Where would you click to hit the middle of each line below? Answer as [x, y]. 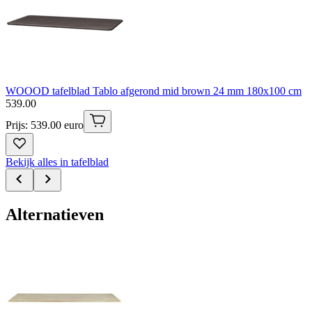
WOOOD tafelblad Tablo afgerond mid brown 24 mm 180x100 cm [154, 91]
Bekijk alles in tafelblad [57, 162]
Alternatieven [55, 214]
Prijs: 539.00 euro [45, 125]
